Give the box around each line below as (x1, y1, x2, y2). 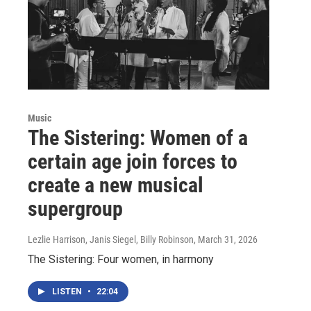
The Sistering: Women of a (28, 126, 248, 150)
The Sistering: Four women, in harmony (28, 253, 214, 266)
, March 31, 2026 (194, 234, 258, 245)
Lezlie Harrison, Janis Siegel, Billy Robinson (28, 234, 194, 245)
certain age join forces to (28, 149, 237, 174)
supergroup (28, 196, 123, 221)
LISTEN (52, 287, 84, 296)
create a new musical (28, 173, 203, 197)
